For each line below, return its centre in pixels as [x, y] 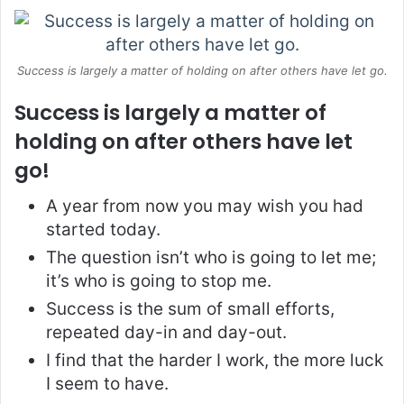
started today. [103, 230]
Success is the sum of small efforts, [190, 309]
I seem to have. [107, 384]
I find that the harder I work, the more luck [215, 361]
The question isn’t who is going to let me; [211, 258]
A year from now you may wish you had [205, 207]
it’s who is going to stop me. [159, 281]
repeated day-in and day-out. [166, 333]
